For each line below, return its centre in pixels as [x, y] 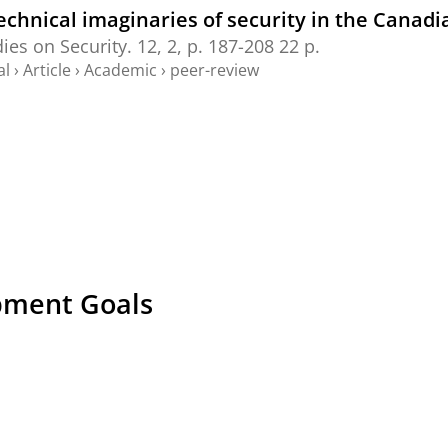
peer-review [212, 69]
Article [47, 69]
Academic [118, 69]
